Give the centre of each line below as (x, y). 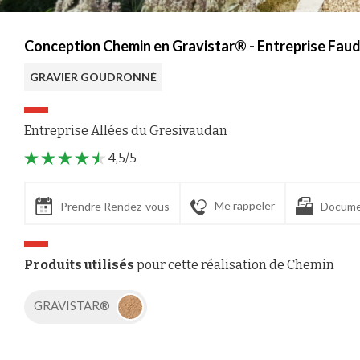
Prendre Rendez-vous (115, 207)
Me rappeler (245, 206)
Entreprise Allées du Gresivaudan (126, 131)
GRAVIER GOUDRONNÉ (93, 77)
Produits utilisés (79, 265)
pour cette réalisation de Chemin (234, 265)
